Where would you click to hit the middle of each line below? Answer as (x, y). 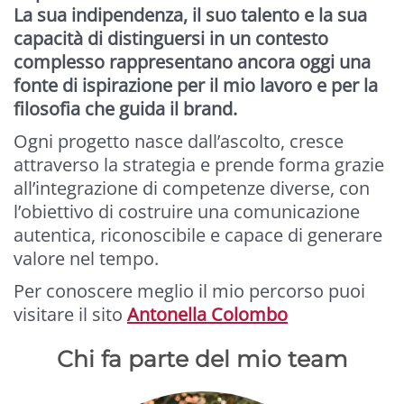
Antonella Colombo (207, 315)
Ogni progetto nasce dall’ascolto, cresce (179, 142)
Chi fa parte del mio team (202, 359)
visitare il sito (70, 315)
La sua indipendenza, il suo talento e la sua (190, 15)
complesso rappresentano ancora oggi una (192, 62)
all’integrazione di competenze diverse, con (192, 188)
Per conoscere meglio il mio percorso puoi (189, 291)
